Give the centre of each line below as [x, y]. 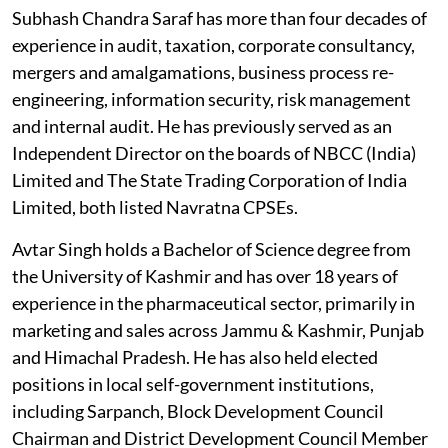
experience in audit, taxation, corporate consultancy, [213, 44]
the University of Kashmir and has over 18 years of [205, 275]
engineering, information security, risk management [211, 98]
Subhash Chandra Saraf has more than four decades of [219, 17]
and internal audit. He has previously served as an [202, 125]
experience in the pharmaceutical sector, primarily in [213, 302]
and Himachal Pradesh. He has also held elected [195, 356]
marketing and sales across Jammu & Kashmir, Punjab [218, 329]
